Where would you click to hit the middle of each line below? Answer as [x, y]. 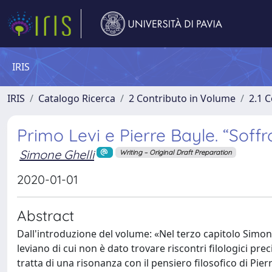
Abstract [46, 215]
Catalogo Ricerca [77, 98]
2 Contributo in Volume [182, 98]
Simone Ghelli [57, 155]
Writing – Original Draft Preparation [175, 152]
